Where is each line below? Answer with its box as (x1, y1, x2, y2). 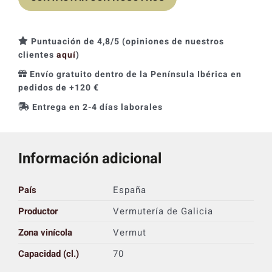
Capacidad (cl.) (18, 246, 79, 260)
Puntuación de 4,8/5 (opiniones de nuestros (30, 35, 224, 48)
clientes (18, 48, 56, 61)
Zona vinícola (18, 225, 72, 239)
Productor (18, 204, 58, 218)
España (112, 183, 146, 197)
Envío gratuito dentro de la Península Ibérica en (29, 67, 242, 81)
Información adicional (18, 148, 161, 169)
